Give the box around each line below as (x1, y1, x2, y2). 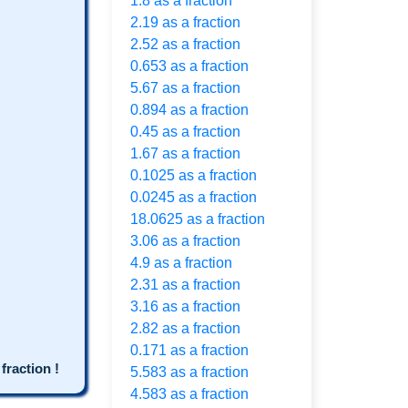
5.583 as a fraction (130, 364, 249, 380)
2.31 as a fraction (130, 277, 240, 292)
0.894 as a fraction (130, 102, 249, 117)
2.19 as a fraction (130, 15, 240, 30)
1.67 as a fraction (130, 146, 240, 161)
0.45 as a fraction (130, 124, 240, 139)
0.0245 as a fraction (130, 189, 257, 205)
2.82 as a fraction (130, 321, 240, 336)
